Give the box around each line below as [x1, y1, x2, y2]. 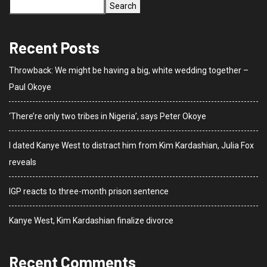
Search [110, 1, 136, 11]
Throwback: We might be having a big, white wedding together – [9, 66, 249, 76]
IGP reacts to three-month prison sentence [9, 187, 169, 197]
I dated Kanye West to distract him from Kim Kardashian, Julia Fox [9, 141, 254, 151]
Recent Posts [9, 38, 100, 57]
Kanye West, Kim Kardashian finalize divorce [9, 216, 173, 226]
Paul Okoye [9, 82, 51, 92]
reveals [9, 157, 36, 167]
